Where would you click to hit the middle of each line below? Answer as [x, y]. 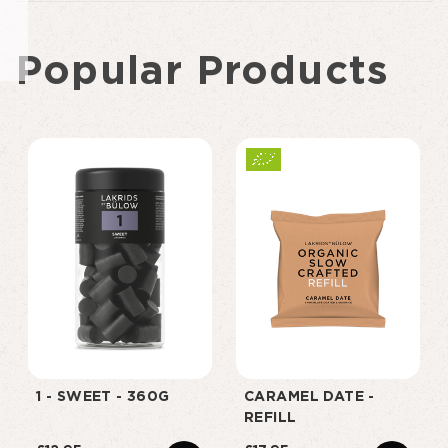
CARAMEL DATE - [309, 397]
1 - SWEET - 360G [103, 397]
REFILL [270, 418]
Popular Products [203, 72]
